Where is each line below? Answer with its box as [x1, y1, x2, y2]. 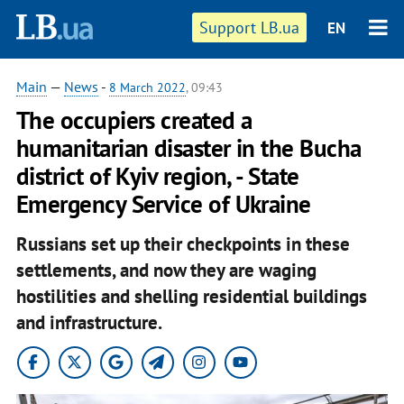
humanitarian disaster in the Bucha [15, 133, 362, 163]
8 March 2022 [108, 79, 186, 96]
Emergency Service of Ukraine [15, 188, 311, 219]
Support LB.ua [199, 17, 300, 38]
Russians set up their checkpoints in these [15, 231, 350, 256]
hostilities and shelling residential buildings [15, 283, 367, 308]
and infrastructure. [15, 309, 162, 335]
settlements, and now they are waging [15, 257, 317, 282]
